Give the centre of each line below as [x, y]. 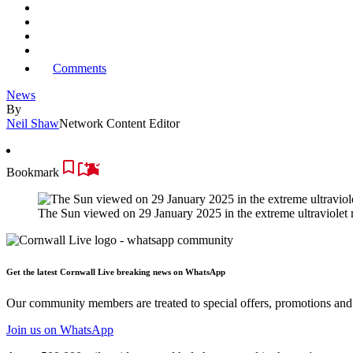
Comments [80, 68]
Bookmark [33, 172]
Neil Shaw [33, 123]
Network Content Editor [119, 123]
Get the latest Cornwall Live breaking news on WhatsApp [116, 271]
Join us [24, 329]
